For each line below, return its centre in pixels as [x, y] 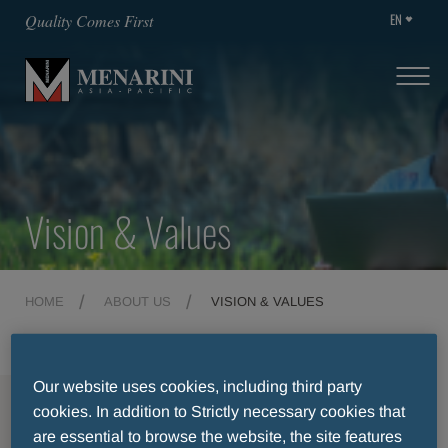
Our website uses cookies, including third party [198, 387]
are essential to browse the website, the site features [218, 437]
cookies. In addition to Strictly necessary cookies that [219, 412]
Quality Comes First [89, 20]
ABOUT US [137, 301]
